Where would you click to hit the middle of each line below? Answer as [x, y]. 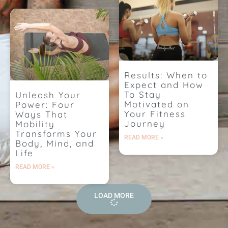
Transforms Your [56, 134]
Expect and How [164, 85]
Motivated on [157, 104]
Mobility [35, 124]
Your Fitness [155, 114]
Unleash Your [48, 95]
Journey [145, 124]
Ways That [41, 115]
